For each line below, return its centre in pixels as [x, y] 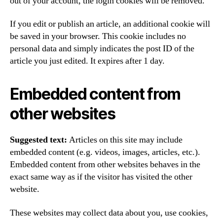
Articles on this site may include [126, 140]
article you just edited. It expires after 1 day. [87, 61]
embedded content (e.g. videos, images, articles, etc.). [105, 152]
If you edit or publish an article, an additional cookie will [110, 24]
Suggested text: [39, 140]
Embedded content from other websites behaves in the [105, 165]
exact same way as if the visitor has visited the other [101, 177]
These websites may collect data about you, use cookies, [109, 213]
